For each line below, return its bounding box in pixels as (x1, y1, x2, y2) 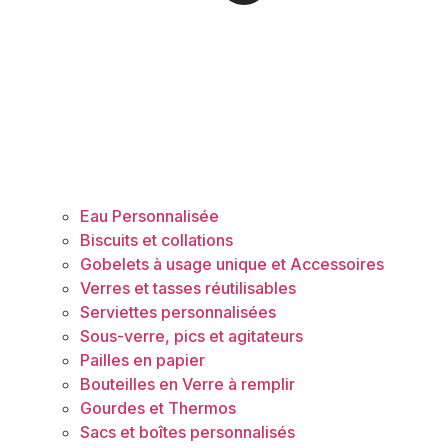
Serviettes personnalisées (80, 301, 276, 322)
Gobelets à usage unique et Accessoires (80, 253, 384, 274)
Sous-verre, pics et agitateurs (80, 325, 303, 346)
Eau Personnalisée (80, 205, 219, 226)
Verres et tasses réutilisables (80, 277, 296, 298)
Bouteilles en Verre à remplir (80, 373, 295, 394)
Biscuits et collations (80, 229, 233, 250)
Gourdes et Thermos (80, 397, 236, 418)
